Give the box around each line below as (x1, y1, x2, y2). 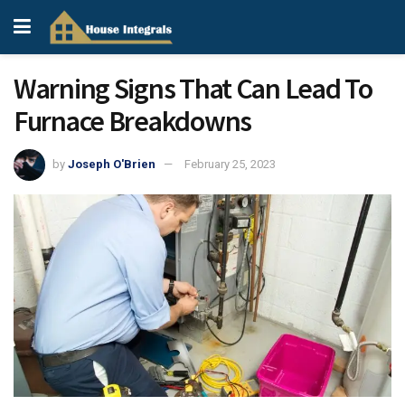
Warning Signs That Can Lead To (14, 71, 372, 107)
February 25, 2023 (184, 156, 276, 171)
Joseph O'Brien (68, 156, 155, 171)
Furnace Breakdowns (14, 103, 251, 139)
